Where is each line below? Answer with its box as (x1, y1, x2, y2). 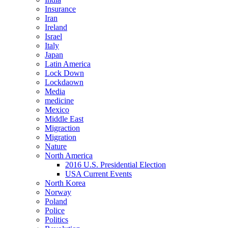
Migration (45, 132, 76, 141)
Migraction (45, 123, 80, 132)
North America (45, 151, 93, 160)
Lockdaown (45, 77, 83, 87)
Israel (45, 32, 62, 41)
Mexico (45, 105, 69, 114)
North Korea (45, 178, 85, 187)
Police (45, 206, 65, 215)
